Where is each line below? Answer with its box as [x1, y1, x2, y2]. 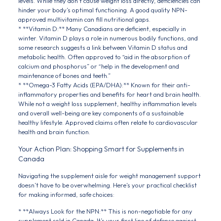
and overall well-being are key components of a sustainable [18, 109, 184, 117]
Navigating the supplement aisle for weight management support [18, 172, 201, 180]
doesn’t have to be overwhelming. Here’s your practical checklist [18, 181, 197, 189]
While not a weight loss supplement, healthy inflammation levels [18, 100, 197, 108]
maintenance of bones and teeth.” [18, 72, 110, 79]
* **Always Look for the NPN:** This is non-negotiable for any [18, 207, 192, 215]
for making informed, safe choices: [18, 190, 114, 198]
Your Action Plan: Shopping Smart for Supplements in [18, 145, 184, 153]
